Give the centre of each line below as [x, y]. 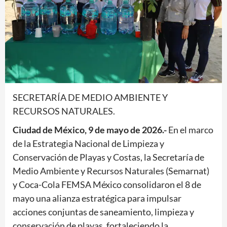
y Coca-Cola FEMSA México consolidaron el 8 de [107, 184]
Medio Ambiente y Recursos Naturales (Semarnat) [111, 171]
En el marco [191, 129]
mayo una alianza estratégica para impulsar [97, 198]
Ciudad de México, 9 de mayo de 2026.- [90, 129]
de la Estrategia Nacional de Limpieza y [88, 143]
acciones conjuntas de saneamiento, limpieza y [103, 212]
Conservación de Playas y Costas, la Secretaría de [108, 157]
